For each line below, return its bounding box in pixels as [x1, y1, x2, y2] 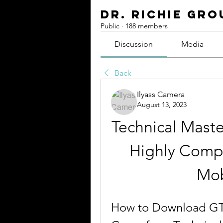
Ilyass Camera [137, 90, 185, 100]
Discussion [114, 39, 153, 49]
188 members [125, 21, 168, 31]
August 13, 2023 [137, 100, 187, 110]
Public [101, 21, 119, 31]
